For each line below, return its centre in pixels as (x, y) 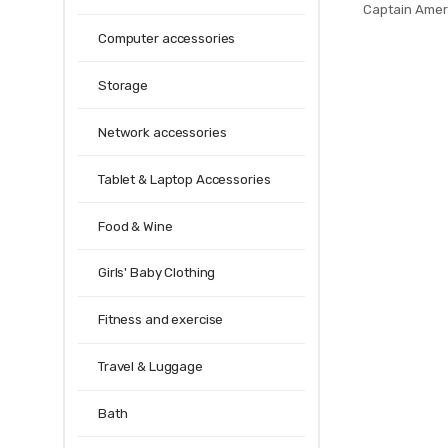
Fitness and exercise (161, 320)
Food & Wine (135, 226)
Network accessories (162, 132)
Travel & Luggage (150, 367)
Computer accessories (167, 38)
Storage (123, 85)
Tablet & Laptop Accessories (184, 179)
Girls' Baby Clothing (157, 273)
